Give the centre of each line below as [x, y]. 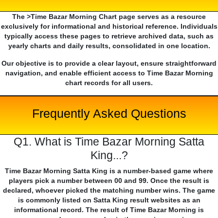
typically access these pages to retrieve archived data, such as [109, 36]
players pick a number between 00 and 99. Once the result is [109, 181]
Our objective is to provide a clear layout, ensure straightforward [109, 64]
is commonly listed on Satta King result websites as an [109, 200]
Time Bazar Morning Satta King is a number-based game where [109, 171]
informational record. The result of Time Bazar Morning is [109, 210]
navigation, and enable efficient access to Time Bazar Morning [109, 73]
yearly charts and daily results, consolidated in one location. [109, 46]
